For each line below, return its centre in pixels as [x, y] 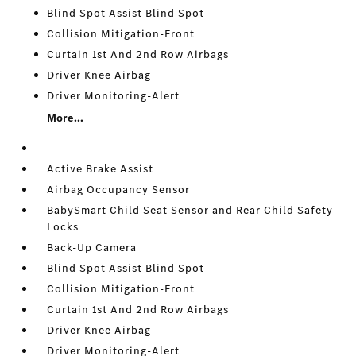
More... [66, 118]
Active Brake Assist [101, 169]
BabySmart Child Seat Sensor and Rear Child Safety [190, 211]
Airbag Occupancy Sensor [119, 190]
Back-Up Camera [92, 248]
